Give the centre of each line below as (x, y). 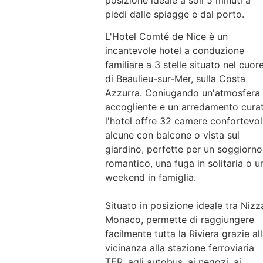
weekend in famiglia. (150, 178)
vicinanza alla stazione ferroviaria (179, 248)
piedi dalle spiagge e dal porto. (174, 14)
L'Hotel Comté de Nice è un (166, 37)
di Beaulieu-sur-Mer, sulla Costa (175, 79)
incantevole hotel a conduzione (174, 51)
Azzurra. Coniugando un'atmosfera (182, 93)
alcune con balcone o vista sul (172, 135)
